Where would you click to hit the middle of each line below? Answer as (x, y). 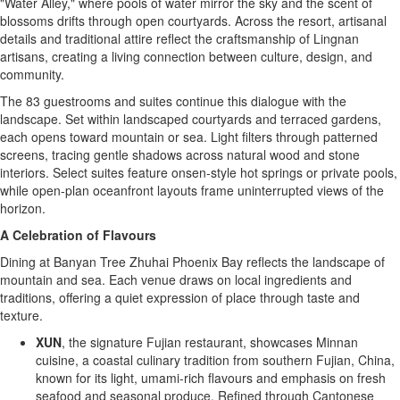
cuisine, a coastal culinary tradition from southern (176, 360)
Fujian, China (354, 360)
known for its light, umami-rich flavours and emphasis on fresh (211, 378)
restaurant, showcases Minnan (270, 342)
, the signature (104, 342)
